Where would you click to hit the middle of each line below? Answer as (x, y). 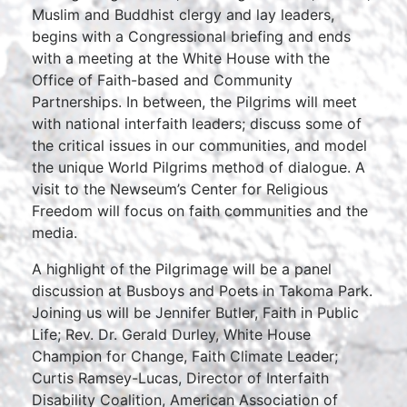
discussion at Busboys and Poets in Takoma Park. (202, 291)
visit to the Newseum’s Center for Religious (180, 189)
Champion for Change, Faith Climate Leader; (185, 356)
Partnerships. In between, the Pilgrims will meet (194, 102)
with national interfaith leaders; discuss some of (197, 124)
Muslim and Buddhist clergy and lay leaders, (183, 15)
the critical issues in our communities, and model (199, 145)
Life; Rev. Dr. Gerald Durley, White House (171, 334)
